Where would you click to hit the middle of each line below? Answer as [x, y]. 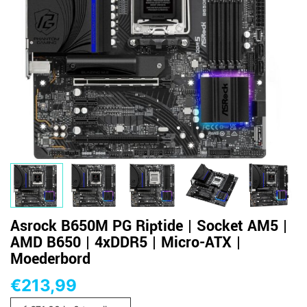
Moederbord [50, 259]
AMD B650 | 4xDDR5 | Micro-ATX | [126, 242]
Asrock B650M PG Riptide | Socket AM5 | [149, 226]
